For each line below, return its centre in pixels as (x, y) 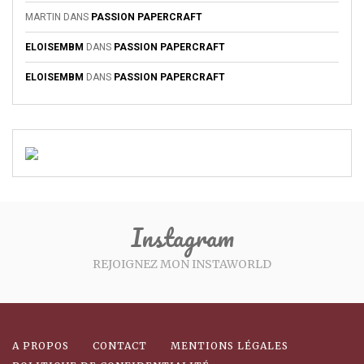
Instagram (182, 238)
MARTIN (43, 17)
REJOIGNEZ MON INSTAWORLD (182, 264)
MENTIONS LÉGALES (230, 346)
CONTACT (120, 346)
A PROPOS (41, 346)
